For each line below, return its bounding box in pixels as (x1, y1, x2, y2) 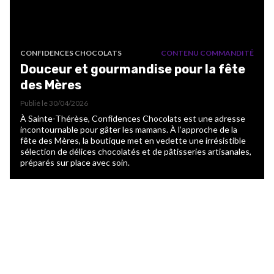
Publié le (20, 98, 49, 108)
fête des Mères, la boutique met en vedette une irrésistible (20, 135, 246, 146)
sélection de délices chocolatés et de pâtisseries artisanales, (20, 146, 251, 157)
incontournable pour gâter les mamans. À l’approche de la (20, 124, 237, 135)
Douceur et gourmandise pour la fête (20, 61, 245, 76)
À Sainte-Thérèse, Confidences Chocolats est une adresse (20, 113, 245, 124)
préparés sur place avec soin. (20, 157, 130, 168)
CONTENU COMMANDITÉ (161, 48, 254, 57)
